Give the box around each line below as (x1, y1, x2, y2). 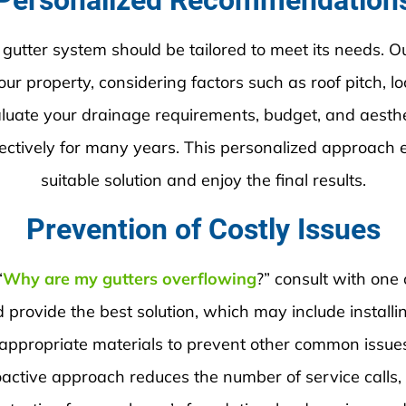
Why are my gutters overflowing (2, 268, 256, 289)
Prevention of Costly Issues (25, 212, 381, 246)
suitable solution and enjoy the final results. (40, 169, 366, 190)
